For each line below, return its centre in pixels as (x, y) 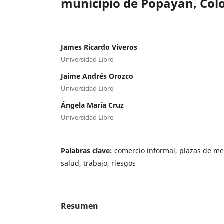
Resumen (80, 206)
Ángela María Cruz (92, 105)
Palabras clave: (88, 150)
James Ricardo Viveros (99, 47)
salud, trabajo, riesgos (98, 163)
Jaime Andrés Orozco (97, 76)
